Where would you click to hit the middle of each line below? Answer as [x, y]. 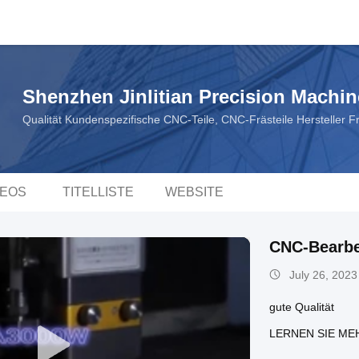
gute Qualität [302, 307]
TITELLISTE [98, 192]
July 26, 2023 [323, 275]
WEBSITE [194, 192]
